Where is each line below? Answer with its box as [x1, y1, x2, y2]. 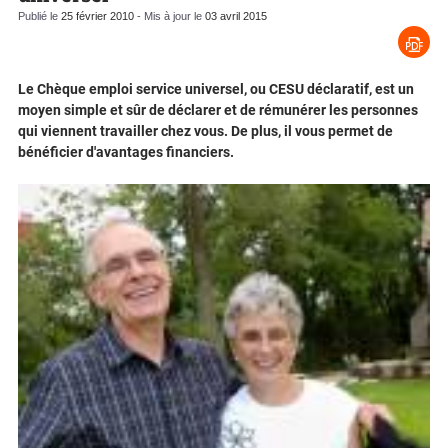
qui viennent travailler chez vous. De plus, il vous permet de [18, 123, 393, 140]
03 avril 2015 [205, 10, 267, 23]
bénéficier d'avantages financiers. [18, 144, 234, 161]
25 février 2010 [61, 10, 134, 23]
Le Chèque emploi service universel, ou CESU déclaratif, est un [18, 81, 414, 98]
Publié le [18, 10, 61, 23]
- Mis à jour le [134, 10, 205, 23]
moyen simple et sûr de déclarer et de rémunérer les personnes [18, 102, 418, 119]
